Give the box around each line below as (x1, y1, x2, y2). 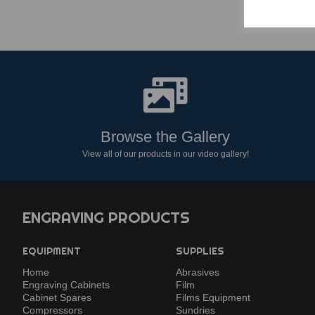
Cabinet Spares (22, 292, 91, 304)
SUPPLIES (176, 245, 225, 258)
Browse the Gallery (101, 128, 231, 146)
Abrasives (176, 266, 220, 278)
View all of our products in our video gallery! (82, 149, 249, 160)
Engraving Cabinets (22, 279, 110, 291)
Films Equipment (176, 292, 251, 304)
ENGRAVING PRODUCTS (22, 207, 190, 228)
